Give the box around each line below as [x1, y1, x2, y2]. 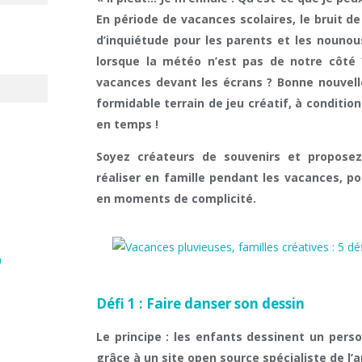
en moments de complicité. [96, 191, 256, 206]
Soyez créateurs [96, 149, 195, 164]
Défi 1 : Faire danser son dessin [96, 294, 305, 313]
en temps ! [96, 116, 158, 132]
